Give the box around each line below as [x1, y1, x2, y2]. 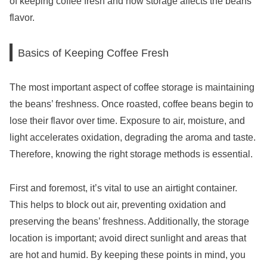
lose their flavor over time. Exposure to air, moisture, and [10, 116, 245, 126]
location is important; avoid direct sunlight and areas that [10, 232, 246, 243]
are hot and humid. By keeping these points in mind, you [10, 249, 246, 260]
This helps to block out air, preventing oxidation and [10, 199, 226, 210]
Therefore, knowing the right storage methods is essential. [10, 149, 253, 160]
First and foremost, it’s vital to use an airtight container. [10, 182, 237, 193]
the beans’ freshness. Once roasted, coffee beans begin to [10, 99, 253, 110]
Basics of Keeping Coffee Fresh [18, 46, 169, 59]
